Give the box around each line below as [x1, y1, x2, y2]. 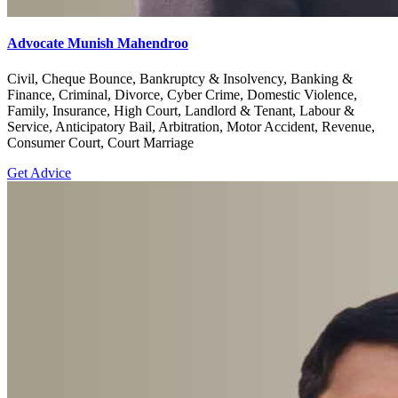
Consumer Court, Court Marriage [7, 134, 194, 150]
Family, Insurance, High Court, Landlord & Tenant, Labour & [7, 102, 354, 118]
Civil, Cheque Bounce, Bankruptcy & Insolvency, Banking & [7, 70, 353, 86]
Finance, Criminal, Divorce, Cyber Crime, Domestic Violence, [7, 86, 357, 102]
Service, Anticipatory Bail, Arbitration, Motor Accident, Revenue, [7, 118, 375, 134]
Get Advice [7, 164, 71, 180]
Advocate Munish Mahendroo [7, 36, 188, 52]
